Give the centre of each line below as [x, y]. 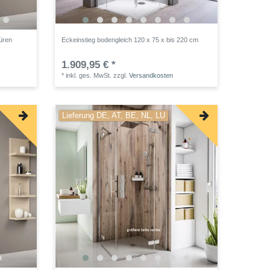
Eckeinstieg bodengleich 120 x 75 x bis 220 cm [130, 39]
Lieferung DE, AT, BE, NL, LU [114, 116]
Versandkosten [151, 75]
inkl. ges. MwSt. [89, 75]
